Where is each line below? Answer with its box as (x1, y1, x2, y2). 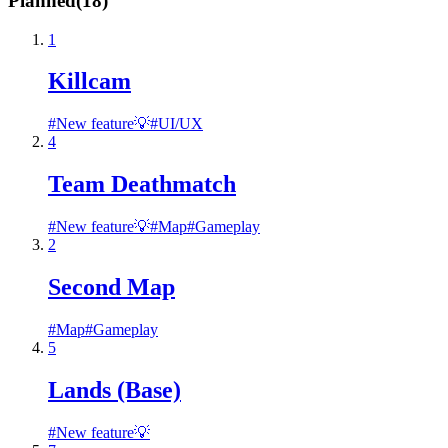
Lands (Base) (48, 376, 181, 403)
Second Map (48, 274, 175, 301)
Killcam (48, 68, 131, 95)
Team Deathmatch (48, 171, 236, 198)
